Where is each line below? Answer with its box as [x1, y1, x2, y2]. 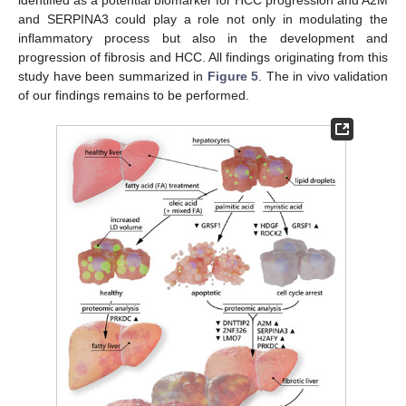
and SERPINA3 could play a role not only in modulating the [18, 11, 388, 26]
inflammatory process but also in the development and [18, 30, 388, 45]
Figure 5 [207, 68, 258, 83]
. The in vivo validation [258, 68, 388, 83]
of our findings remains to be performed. [18, 87, 249, 102]
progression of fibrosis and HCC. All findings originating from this [18, 49, 388, 64]
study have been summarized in [18, 68, 208, 83]
